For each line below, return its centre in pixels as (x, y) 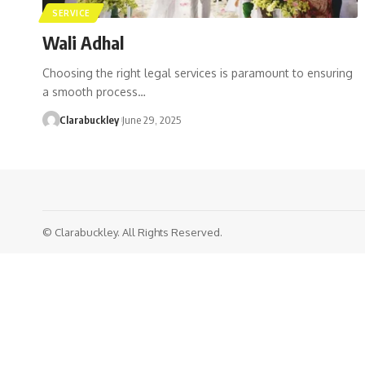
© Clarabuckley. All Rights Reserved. (132, 232)
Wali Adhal (83, 42)
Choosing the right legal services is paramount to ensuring (198, 73)
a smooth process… (94, 91)
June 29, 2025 (151, 119)
